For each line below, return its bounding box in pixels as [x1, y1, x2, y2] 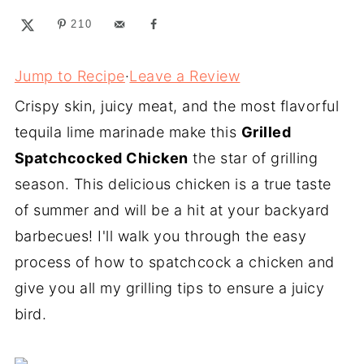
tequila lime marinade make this [14, 123, 241, 141]
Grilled [240, 123, 292, 141]
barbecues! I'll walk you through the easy [14, 227, 307, 245]
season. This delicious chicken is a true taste [14, 175, 331, 193]
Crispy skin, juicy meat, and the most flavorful [14, 97, 340, 115]
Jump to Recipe [14, 67, 125, 84]
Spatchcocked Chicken [14, 149, 188, 167]
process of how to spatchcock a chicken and [14, 253, 335, 271]
